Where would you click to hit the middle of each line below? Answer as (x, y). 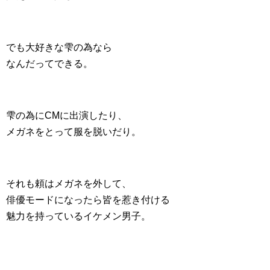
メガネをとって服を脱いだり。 (74, 132)
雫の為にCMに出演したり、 (67, 115)
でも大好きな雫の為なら (59, 47)
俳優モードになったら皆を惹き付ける (88, 200)
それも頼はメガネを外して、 (69, 184)
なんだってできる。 (49, 64)
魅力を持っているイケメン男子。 (78, 216)
